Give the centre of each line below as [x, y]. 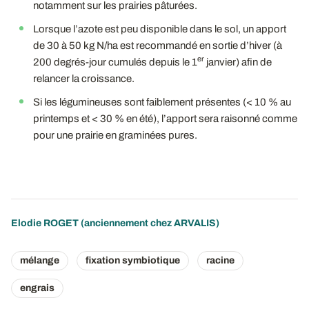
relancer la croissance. [84, 78]
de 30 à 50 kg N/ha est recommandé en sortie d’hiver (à [158, 45]
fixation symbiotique [133, 260]
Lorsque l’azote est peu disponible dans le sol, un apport [160, 29]
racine [220, 260]
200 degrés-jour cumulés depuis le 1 [115, 62]
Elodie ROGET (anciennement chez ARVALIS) [115, 223]
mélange [40, 260]
